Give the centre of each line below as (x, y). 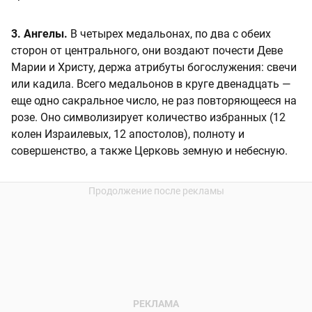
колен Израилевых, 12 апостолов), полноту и (128, 134)
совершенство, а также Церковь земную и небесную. (149, 151)
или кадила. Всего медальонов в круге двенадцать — (151, 84)
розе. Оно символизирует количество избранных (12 (148, 118)
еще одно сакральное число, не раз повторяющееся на (154, 101)
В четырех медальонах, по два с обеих (169, 34)
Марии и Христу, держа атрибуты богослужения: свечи (154, 68)
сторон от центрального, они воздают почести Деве (147, 51)
